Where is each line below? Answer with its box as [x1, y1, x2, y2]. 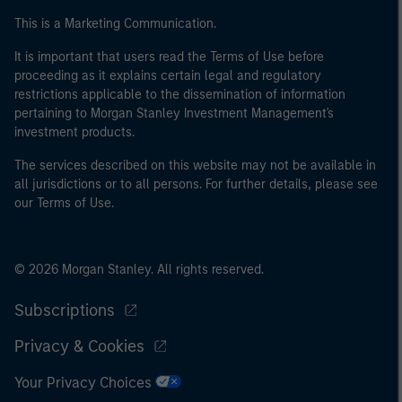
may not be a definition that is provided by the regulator [20, 4, 377, 22]
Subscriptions [14, 301, 115, 321]
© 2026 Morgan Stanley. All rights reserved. [14, 262, 264, 278]
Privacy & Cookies [14, 336, 144, 357]
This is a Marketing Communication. [14, 16, 216, 32]
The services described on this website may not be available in [14, 158, 376, 174]
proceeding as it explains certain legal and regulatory [14, 68, 321, 84]
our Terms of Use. [14, 196, 114, 212]
